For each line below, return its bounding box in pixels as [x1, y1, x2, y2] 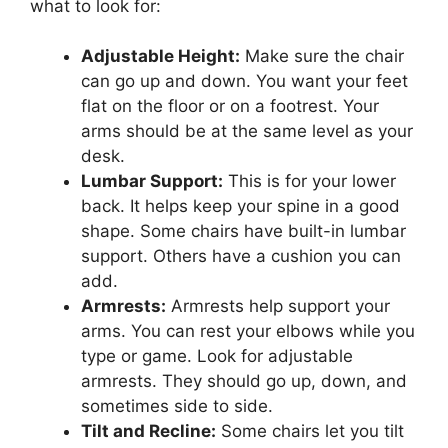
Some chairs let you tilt [216, 421, 404, 442]
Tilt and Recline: [81, 421, 216, 442]
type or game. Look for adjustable [81, 346, 353, 367]
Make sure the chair [240, 46, 404, 67]
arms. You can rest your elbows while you [81, 321, 415, 342]
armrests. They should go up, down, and [81, 371, 407, 392]
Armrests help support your [166, 296, 390, 317]
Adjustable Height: [81, 46, 240, 67]
